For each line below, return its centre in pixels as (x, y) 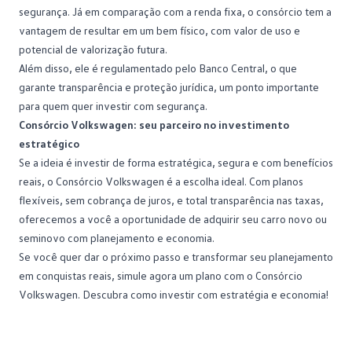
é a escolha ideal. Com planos (234, 181)
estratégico (49, 143)
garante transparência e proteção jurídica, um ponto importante (169, 86)
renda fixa (218, 11)
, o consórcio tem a (287, 11)
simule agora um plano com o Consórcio (210, 275)
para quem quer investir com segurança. (113, 105)
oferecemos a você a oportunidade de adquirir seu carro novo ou (173, 218)
